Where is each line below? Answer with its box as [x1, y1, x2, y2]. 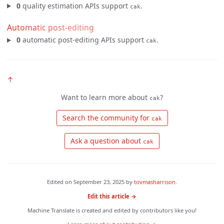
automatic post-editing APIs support [20, 35, 146, 45]
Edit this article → [87, 192, 136, 200]
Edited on [47, 178, 73, 186]
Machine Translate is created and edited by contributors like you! [27, 206, 196, 214]
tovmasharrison [134, 178, 175, 186]
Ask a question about [68, 136, 143, 146]
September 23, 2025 [73, 178, 124, 186]
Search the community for [60, 113, 151, 123]
